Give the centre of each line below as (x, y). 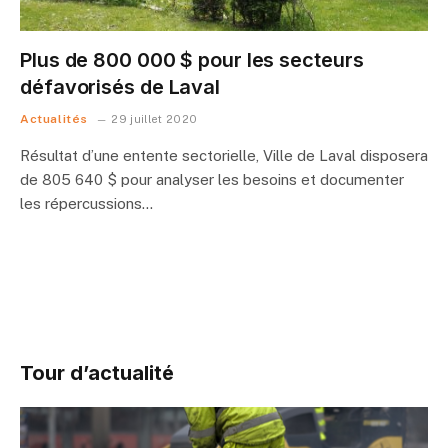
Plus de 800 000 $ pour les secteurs (192, 60)
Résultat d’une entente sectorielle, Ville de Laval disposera (224, 155)
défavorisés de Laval (120, 87)
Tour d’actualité (97, 373)
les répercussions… (86, 203)
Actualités (54, 119)
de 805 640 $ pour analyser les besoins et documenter (212, 179)
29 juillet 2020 (154, 119)
